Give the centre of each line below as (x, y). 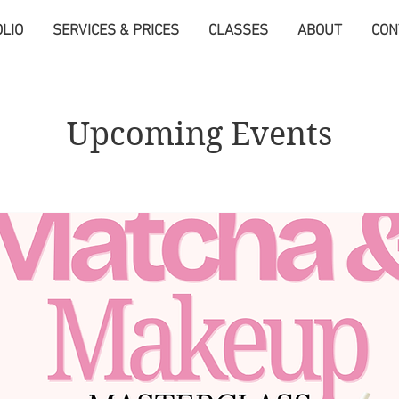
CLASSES (238, 31)
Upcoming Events (199, 134)
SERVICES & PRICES (115, 31)
